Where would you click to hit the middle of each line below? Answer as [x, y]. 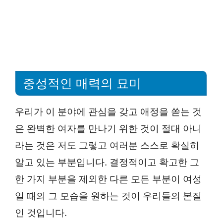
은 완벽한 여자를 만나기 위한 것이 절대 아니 [108, 128]
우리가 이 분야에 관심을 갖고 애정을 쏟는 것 [108, 111]
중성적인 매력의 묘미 [82, 83]
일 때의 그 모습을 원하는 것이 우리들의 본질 [108, 196]
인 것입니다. [41, 213]
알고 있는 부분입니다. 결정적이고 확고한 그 [107, 162]
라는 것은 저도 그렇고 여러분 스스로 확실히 [107, 145]
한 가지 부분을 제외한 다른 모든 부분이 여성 [108, 179]
